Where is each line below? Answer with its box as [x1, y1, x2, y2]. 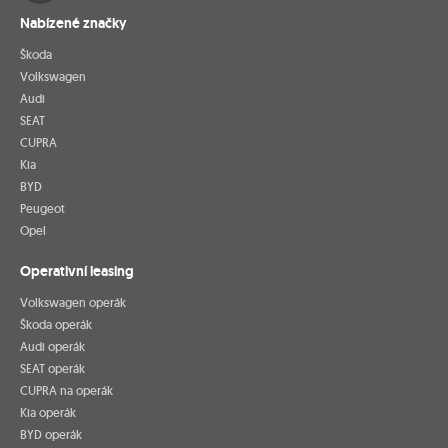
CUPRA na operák [20, 382, 113, 398]
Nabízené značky [20, 13, 127, 32]
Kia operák [20, 404, 76, 420]
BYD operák [20, 426, 82, 442]
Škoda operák [20, 316, 92, 332]
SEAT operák [20, 360, 85, 376]
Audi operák [20, 338, 85, 354]
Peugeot [20, 200, 65, 216]
